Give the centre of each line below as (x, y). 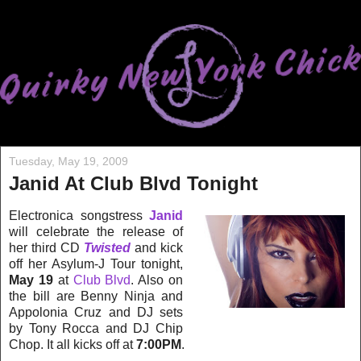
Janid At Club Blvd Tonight (133, 184)
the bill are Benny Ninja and (96, 296)
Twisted (107, 247)
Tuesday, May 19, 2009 (68, 162)
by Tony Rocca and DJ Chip (96, 328)
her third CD (46, 247)
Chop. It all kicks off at (73, 344)
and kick (157, 247)
